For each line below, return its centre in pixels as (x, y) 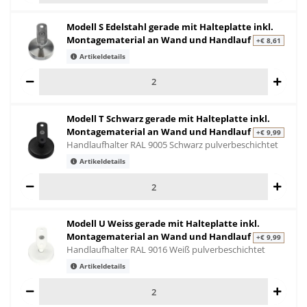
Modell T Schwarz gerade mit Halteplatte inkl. (168, 119)
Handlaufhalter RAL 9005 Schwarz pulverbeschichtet (172, 145)
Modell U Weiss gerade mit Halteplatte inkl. (163, 224)
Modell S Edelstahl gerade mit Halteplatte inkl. (170, 26)
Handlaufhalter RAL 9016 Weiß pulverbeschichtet (166, 250)
